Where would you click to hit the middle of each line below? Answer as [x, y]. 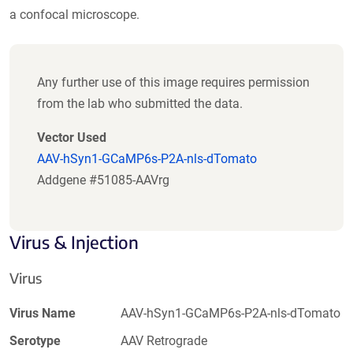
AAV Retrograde [164, 340]
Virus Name [43, 313]
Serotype [35, 340]
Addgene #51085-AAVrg [103, 180]
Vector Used [72, 137]
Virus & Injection [74, 242]
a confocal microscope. [74, 14]
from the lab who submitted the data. [140, 103]
